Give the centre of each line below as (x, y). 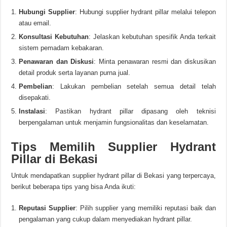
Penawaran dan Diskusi (56, 62)
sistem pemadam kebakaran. (62, 48)
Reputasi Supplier (47, 208)
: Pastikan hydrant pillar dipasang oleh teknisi (130, 111)
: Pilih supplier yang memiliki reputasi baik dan (146, 208)
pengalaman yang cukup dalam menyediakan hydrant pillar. (106, 219)
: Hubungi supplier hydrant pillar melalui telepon (145, 12)
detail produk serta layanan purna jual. (75, 73)
